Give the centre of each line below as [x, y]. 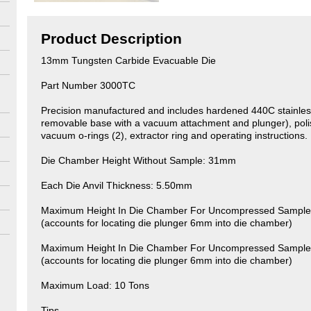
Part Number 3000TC [88, 85]
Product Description [111, 39]
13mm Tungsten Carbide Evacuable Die [128, 60]
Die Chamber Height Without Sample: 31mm [138, 160]
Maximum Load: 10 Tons [95, 285]
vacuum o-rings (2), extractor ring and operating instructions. [174, 135]
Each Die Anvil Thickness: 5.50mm [117, 185]
